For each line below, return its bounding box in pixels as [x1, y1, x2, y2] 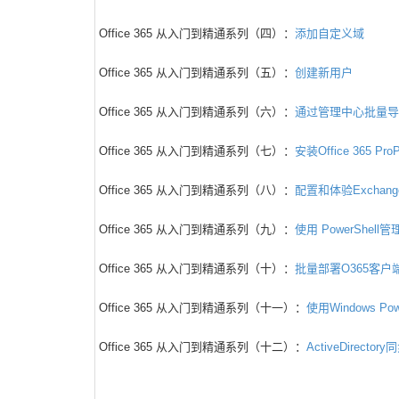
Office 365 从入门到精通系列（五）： [99, 66, 295, 79]
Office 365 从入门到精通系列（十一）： [99, 301, 306, 314]
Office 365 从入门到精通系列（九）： [99, 223, 295, 236]
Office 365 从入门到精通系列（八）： [99, 183, 295, 197]
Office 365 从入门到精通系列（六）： [99, 105, 295, 118]
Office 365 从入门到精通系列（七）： [99, 144, 295, 158]
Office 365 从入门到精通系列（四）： [99, 27, 295, 40]
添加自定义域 [295, 27, 364, 40]
